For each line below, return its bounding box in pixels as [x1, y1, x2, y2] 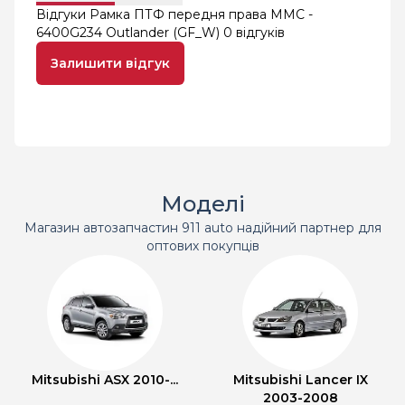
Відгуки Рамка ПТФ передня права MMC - [36, 6, 313, 23]
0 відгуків [223, 24, 285, 41]
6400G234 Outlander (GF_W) [36, 24, 223, 41]
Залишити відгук [51, 55, 170, 71]
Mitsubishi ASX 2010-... [32, 372, 178, 388]
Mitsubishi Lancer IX [232, 372, 368, 388]
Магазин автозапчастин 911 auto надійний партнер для [24, 220, 381, 236]
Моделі [160, 191, 245, 217]
